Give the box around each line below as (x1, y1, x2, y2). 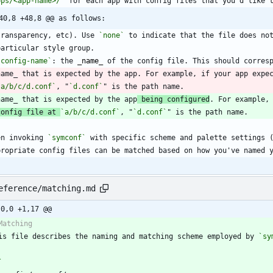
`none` (99, 30, 124, 40)
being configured (137, 94, 210, 104)
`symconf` (48, 133, 86, 142)
